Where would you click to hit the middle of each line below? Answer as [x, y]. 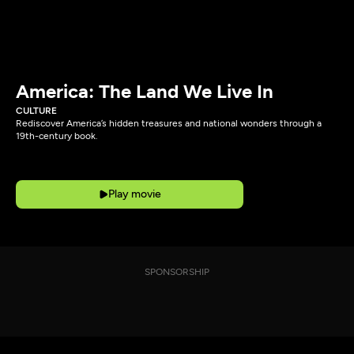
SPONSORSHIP [177, 272]
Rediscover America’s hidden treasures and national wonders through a [169, 123]
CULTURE [36, 111]
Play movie [134, 194]
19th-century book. [57, 136]
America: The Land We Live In [145, 91]
